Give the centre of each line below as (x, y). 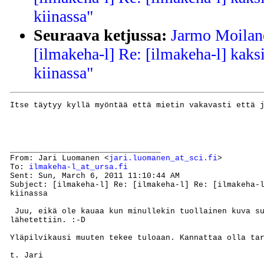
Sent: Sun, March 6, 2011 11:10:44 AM (95, 176)
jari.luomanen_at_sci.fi (163, 158)
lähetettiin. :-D (48, 220)
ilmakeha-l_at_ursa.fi (78, 167)
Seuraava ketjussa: (100, 35)
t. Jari (27, 255)
